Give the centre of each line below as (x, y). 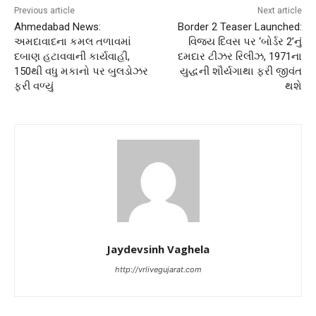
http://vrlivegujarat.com (158, 270)
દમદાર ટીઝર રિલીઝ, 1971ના (239, 57)
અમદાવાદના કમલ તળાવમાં (73, 42)
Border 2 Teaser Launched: (239, 27)
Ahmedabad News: (57, 27)
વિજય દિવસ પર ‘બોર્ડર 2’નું (245, 42)
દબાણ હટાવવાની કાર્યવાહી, (72, 57)
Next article (279, 11)
